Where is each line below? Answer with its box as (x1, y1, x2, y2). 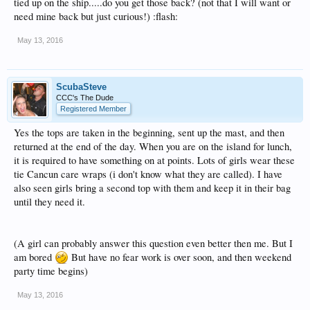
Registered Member (60, 104, 127, 113)
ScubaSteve (56, 82, 107, 92)
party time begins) (14, 264, 88, 277)
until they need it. (14, 195, 85, 208)
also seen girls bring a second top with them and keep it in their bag (14, 181, 291, 194)
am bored (14, 250, 55, 264)
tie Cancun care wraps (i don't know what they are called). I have (14, 167, 282, 181)
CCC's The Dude (56, 93, 113, 102)
